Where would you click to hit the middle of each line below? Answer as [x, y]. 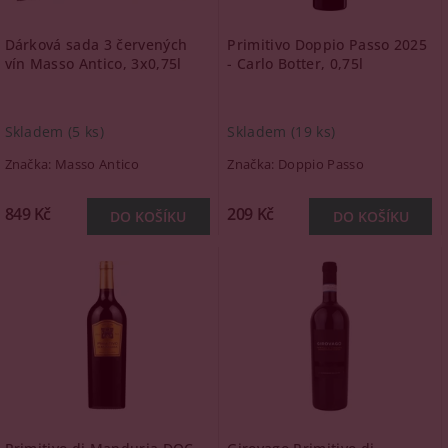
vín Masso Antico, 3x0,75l [93, 63]
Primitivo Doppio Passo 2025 [327, 44]
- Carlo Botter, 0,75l [295, 63]
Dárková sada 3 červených [96, 44]
